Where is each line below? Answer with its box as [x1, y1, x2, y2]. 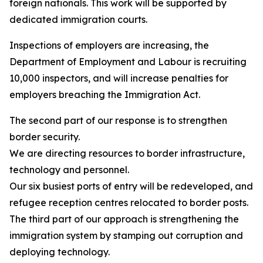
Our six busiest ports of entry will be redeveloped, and [9, 180, 253, 192]
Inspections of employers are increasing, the [9, 39, 209, 51]
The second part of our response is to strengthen [9, 114, 227, 126]
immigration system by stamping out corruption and [9, 230, 243, 241]
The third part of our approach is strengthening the [9, 213, 239, 225]
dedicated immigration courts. [9, 14, 147, 25]
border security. [9, 131, 82, 143]
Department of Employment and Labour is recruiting [9, 56, 247, 68]
